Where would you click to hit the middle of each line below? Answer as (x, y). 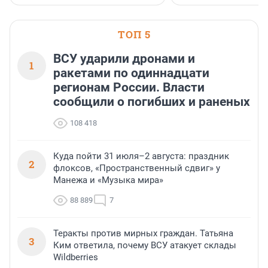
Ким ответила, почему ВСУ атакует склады (145, 246)
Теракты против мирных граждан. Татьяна (143, 234)
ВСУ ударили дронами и (124, 59)
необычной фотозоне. (218, 30)
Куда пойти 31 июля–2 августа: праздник (141, 156)
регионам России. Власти (129, 88)
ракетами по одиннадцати (131, 73)
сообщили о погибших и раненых (152, 102)
